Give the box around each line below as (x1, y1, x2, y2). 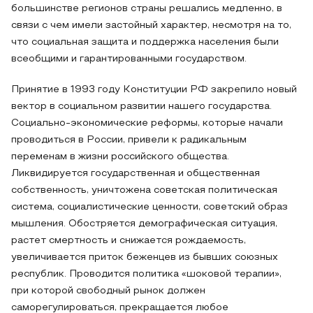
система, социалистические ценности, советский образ (11, 203, 288, 212)
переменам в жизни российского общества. (11, 152, 229, 161)
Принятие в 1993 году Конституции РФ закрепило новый (11, 85, 297, 94)
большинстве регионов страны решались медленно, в (11, 4, 282, 13)
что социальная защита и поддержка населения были (11, 38, 279, 47)
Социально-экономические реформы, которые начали (11, 119, 283, 128)
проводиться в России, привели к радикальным (11, 136, 247, 145)
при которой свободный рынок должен (11, 286, 205, 296)
